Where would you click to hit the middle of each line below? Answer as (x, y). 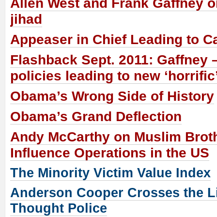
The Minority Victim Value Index (110, 173)
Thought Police (59, 208)
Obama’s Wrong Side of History (112, 96)
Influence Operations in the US (110, 153)
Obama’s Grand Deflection (96, 117)
